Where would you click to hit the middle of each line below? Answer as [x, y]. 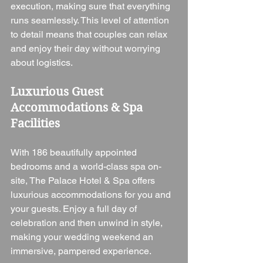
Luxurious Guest [58, 92]
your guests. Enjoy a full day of [75, 208]
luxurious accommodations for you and [92, 194]
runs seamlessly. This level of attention [91, 20]
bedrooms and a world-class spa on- [86, 166]
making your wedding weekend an [83, 237]
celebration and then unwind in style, [88, 222]
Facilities [35, 123]
